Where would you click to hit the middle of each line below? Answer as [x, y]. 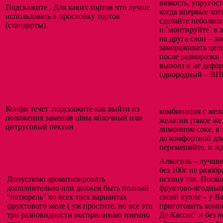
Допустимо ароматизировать [56, 179]
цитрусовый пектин [40, 127]
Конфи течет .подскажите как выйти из [72, 109]
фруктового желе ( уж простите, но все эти [80, 206]
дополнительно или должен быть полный [78, 188]
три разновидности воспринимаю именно [78, 215]
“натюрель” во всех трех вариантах [67, 197]
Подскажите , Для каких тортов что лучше [78, 7]
